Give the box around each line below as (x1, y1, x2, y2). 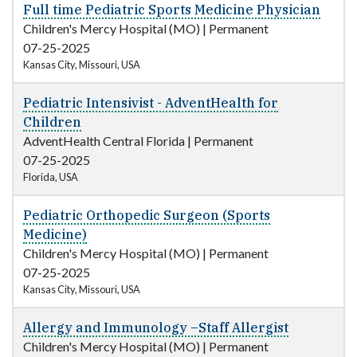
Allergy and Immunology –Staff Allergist (23, 320, 288, 336)
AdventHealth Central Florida (23, 133, 185, 149)
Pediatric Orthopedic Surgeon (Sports (23, 207, 270, 224)
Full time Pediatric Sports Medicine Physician (23, 2, 320, 18)
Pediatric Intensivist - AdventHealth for (23, 95, 278, 112)
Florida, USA (23, 171, 78, 184)
